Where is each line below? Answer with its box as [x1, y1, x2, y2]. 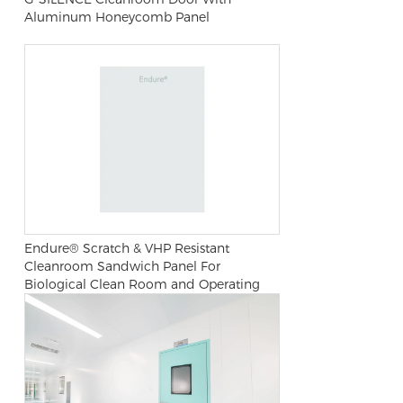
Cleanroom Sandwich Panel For [23, 258, 220, 273]
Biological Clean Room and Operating [23, 276, 260, 291]
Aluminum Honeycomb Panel [23, 9, 210, 24]
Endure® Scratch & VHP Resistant [23, 240, 229, 255]
